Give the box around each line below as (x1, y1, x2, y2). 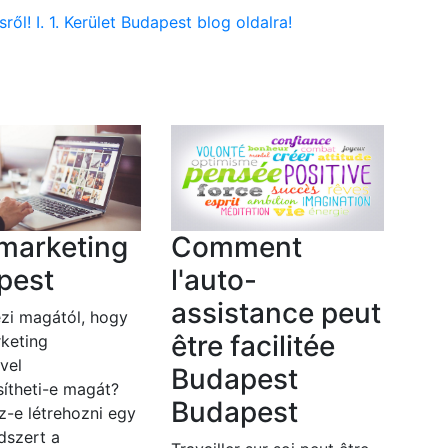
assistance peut (170, 296, 381, 331)
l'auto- (170, 263, 257, 298)
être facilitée (170, 329, 335, 364)
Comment (170, 230, 302, 265)
